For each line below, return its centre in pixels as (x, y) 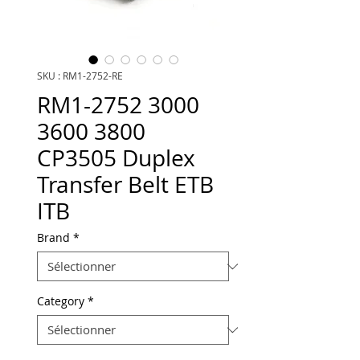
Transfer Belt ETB (125, 184)
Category (61, 301)
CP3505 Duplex (116, 158)
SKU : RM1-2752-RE (80, 76)
